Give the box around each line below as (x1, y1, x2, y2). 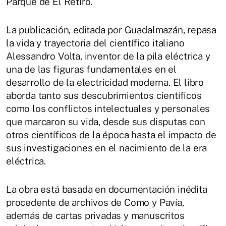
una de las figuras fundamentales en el (6, 64, 177, 75)
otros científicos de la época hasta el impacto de (6, 129, 216, 141)
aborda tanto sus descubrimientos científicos (6, 90, 202, 101)
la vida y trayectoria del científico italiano (6, 37, 185, 49)
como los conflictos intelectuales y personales (6, 103, 210, 115)
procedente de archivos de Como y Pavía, (6, 197, 184, 208)
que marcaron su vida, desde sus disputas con (6, 116, 205, 128)
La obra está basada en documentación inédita (6, 184, 207, 195)
